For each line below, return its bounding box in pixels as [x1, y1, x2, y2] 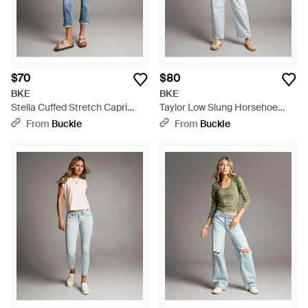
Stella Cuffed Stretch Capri [11, 101, 127, 113]
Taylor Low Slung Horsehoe [159, 101, 278, 113]
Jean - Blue [11, 115, 60, 127]
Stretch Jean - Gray [159, 115, 246, 127]
